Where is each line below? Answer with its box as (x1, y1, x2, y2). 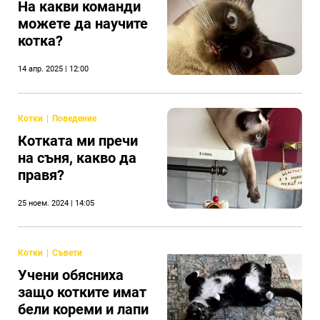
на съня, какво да (18, 149, 136, 166)
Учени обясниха (18, 266, 124, 284)
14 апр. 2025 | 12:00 (18, 64, 89, 74)
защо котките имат (18, 283, 146, 301)
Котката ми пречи (18, 131, 138, 149)
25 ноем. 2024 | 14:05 (18, 198, 94, 208)
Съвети (52, 247, 82, 258)
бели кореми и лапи (18, 300, 149, 318)
